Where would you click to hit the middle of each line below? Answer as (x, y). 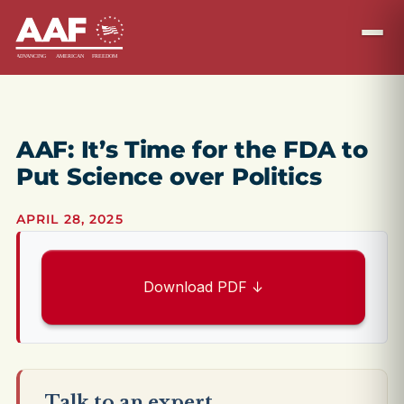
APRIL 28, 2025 (70, 219)
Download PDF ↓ (203, 287)
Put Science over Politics (169, 177)
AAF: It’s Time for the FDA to (192, 150)
